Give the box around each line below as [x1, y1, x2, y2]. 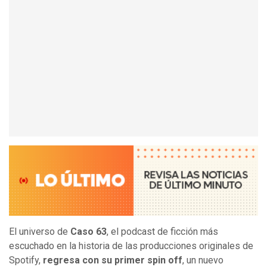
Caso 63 [70, 226, 107, 238]
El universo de [9, 226, 70, 238]
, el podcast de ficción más [107, 226, 218, 238]
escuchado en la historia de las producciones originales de [9, 240, 253, 252]
